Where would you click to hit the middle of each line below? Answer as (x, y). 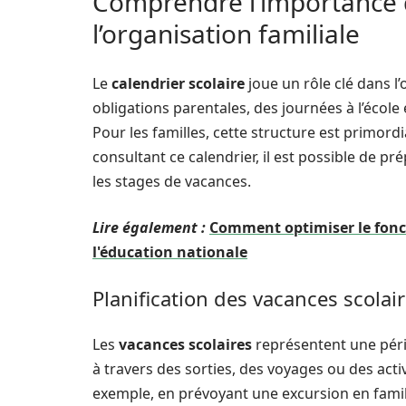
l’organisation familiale (226, 34)
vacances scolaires (185, 344)
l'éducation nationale (170, 252)
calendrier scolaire (178, 83)
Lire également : (149, 227)
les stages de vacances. (172, 181)
